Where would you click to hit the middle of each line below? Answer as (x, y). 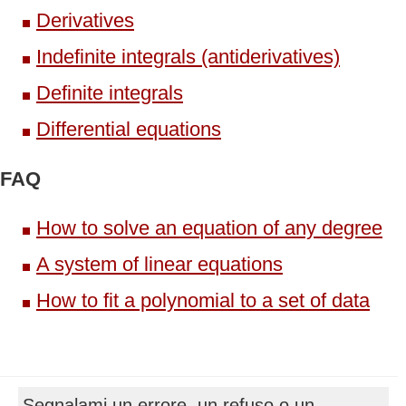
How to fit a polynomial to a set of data (203, 300)
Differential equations (129, 129)
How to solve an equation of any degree (209, 227)
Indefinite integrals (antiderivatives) (188, 56)
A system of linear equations (159, 264)
